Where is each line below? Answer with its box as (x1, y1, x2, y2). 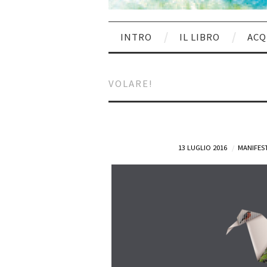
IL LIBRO (179, 30, 220, 44)
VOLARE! (108, 76, 153, 90)
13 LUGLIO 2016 (178, 142, 227, 152)
